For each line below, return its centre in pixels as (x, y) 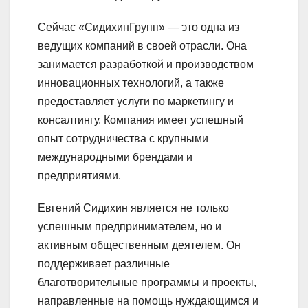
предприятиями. (79, 175)
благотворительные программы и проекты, (147, 282)
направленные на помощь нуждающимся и (148, 300)
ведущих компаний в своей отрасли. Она (142, 45)
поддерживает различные (104, 263)
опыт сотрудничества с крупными (123, 138)
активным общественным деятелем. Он (139, 245)
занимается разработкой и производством (146, 64)
